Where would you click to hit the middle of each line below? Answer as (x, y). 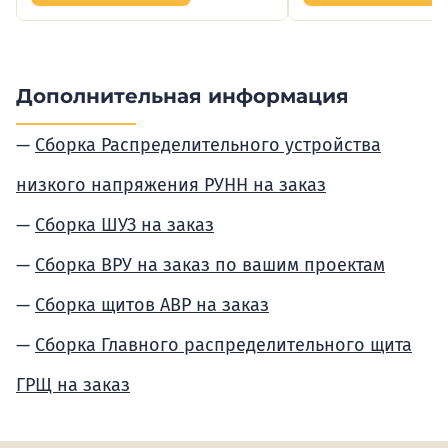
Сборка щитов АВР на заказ (152, 305)
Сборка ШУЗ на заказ (124, 225)
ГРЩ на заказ (73, 385)
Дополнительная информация (182, 96)
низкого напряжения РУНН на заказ (171, 185)
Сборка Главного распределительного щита (223, 345)
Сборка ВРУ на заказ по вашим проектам (210, 265)
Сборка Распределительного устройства (208, 145)
